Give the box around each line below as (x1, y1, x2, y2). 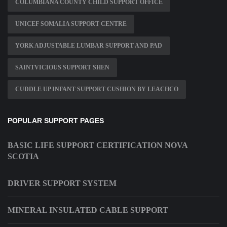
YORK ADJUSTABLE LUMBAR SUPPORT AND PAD (15, 42, 162, 50)
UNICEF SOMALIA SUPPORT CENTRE (15, 20, 127, 28)
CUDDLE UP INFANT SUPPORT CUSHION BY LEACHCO (15, 86, 178, 93)
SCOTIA (8, 152, 39, 161)
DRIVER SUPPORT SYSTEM (8, 179, 117, 188)
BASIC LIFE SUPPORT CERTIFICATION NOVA (8, 141, 187, 150)
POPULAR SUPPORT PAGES (8, 117, 104, 125)
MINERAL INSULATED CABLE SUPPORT (8, 206, 168, 215)
